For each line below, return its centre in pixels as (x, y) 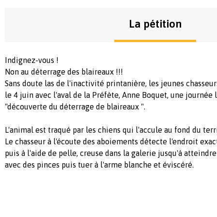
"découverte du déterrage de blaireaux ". (75, 107)
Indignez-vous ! (32, 60)
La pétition (155, 24)
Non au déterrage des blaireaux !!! (64, 72)
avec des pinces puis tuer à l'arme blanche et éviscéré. (99, 165)
